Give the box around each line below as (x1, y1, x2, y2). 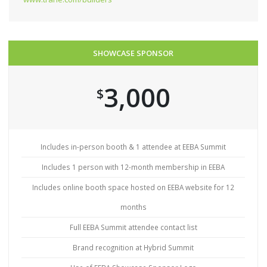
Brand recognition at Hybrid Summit (73, 242, 194, 252)
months (120, 201, 147, 212)
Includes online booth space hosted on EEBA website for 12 (32, 182, 234, 192)
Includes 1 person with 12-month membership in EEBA (42, 162, 225, 172)
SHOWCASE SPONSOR (93, 47, 173, 58)
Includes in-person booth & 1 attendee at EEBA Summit (41, 141, 226, 151)
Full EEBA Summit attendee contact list (69, 222, 197, 232)
